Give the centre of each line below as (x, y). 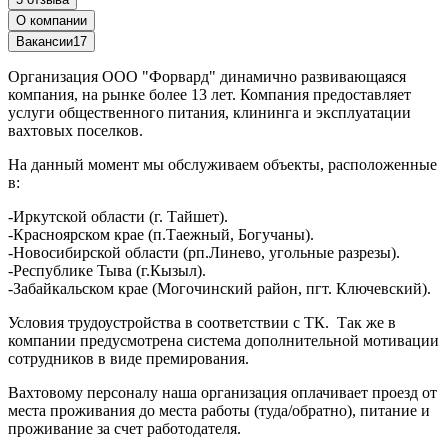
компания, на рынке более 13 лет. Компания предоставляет (209, 94)
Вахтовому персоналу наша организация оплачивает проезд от (222, 392)
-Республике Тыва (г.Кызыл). (109, 270)
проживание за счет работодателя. (126, 428)
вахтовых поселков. (77, 130)
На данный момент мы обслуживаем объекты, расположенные (222, 164)
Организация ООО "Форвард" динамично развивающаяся (207, 76)
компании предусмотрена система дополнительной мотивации (223, 340)
